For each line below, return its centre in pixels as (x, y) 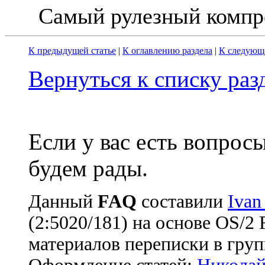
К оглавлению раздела (167, 51)
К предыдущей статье (72, 51)
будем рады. (88, 169)
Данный (63, 202)
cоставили (182, 202)
